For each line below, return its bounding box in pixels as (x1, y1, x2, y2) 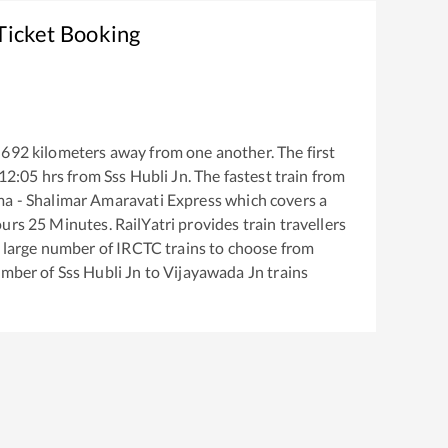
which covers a (221, 189, 328, 209)
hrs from (38, 165, 104, 185)
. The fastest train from (187, 165, 346, 185)
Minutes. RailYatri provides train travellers (46, 213, 347, 233)
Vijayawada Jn (163, 261, 265, 281)
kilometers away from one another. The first (28, 141, 336, 161)
